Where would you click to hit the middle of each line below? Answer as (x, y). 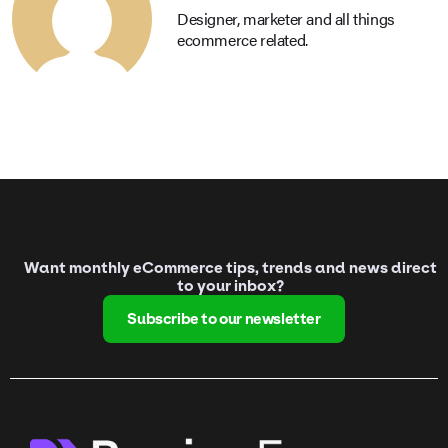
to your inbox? (230, 286)
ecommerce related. (242, 39)
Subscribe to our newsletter (224, 319)
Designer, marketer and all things (286, 18)
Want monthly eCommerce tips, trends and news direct (230, 268)
